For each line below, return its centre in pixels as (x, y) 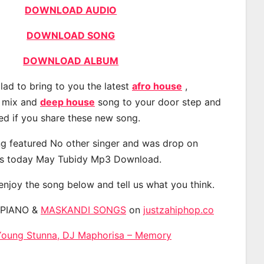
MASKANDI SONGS (83, 209)
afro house (157, 86)
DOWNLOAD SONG (71, 35)
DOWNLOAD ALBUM (71, 60)
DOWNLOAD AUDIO (71, 10)
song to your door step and (158, 102)
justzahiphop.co (179, 209)
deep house (67, 102)
